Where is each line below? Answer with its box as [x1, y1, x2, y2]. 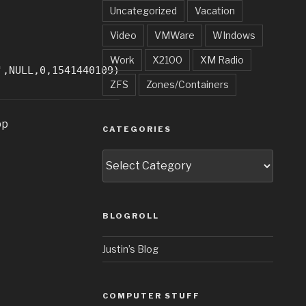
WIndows [212, 29, 256, 41]
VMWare [154, 29, 195, 41]
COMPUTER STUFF [102, 290, 201, 301]
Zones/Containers [146, 78, 229, 90]
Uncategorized [110, 4, 178, 16]
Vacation [195, 4, 236, 16]
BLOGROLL [102, 210, 160, 221]
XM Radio [200, 53, 245, 66]
